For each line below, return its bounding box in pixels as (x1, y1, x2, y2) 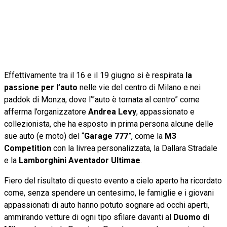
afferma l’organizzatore (4, 106, 86, 117)
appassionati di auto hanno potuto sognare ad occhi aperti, (4, 200, 209, 210)
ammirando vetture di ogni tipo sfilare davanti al (4, 212, 173, 222)
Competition (4, 143, 51, 153)
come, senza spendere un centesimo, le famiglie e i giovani (4, 187, 214, 198)
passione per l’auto (4, 82, 80, 92)
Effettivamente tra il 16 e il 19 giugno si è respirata (4, 70, 183, 80)
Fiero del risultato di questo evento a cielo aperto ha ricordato (4, 175, 222, 185)
